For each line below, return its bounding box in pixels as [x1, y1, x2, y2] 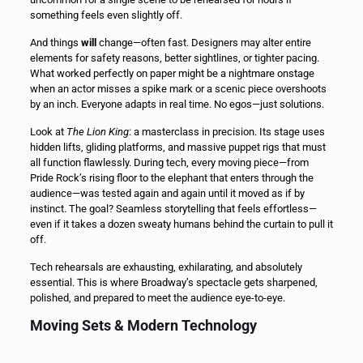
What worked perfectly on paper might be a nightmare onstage [29, 66, 314, 79]
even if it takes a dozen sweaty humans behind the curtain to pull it [29, 217, 333, 230]
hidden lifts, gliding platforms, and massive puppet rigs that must [29, 140, 326, 153]
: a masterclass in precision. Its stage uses [128, 125, 325, 138]
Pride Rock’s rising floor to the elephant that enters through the [29, 171, 314, 184]
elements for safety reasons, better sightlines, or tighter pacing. [29, 51, 319, 64]
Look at [29, 125, 66, 138]
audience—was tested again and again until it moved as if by [29, 186, 305, 199]
